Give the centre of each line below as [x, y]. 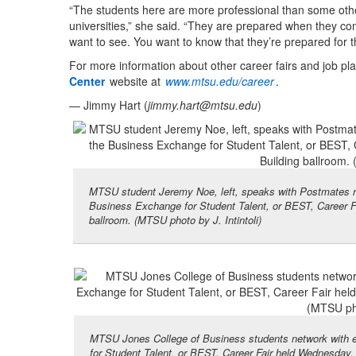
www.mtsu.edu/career [220, 81]
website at [135, 81]
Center [87, 81]
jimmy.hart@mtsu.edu [203, 105]
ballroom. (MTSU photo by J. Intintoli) [175, 220]
